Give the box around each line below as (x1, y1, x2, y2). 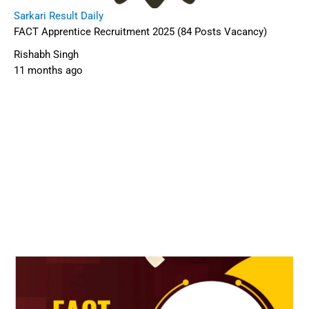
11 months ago (14, 64, 83, 77)
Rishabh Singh (14, 48, 79, 61)
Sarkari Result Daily (14, 10, 103, 22)
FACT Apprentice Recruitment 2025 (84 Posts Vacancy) (14, 26, 267, 38)
